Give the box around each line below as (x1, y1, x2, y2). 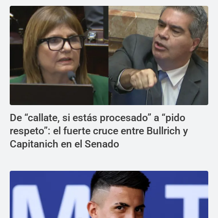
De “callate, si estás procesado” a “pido (10, 111, 185, 124)
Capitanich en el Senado (10, 138, 119, 150)
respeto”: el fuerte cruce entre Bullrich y (10, 125, 188, 137)
